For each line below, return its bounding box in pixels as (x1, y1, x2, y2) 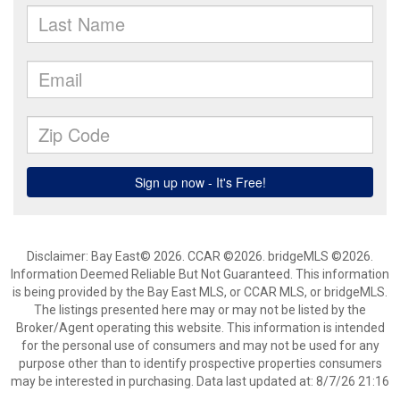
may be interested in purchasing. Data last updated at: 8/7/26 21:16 (11, 374, 389, 388)
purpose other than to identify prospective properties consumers (18, 356, 382, 371)
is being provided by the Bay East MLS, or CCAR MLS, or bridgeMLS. (12, 285, 387, 299)
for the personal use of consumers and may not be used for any (21, 338, 379, 353)
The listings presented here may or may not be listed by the (34, 303, 366, 317)
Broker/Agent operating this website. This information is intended (15, 321, 385, 335)
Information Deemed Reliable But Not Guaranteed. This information (11, 267, 389, 281)
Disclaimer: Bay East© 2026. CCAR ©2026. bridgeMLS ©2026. (27, 249, 373, 263)
